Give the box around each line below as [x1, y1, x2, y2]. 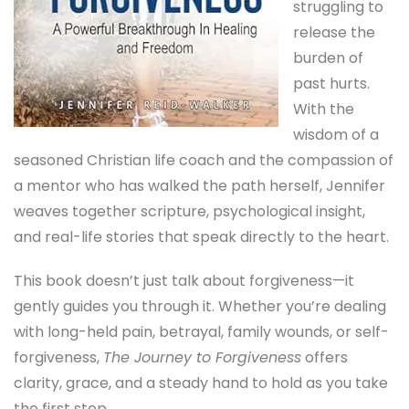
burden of [293, 47, 363, 69]
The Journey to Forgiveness [103, 346, 301, 368]
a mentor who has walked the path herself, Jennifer [14, 175, 385, 197]
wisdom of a [293, 124, 379, 146]
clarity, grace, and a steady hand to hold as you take [14, 372, 388, 393]
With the [293, 99, 354, 121]
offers [301, 346, 348, 368]
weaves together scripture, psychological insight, [14, 201, 365, 223]
